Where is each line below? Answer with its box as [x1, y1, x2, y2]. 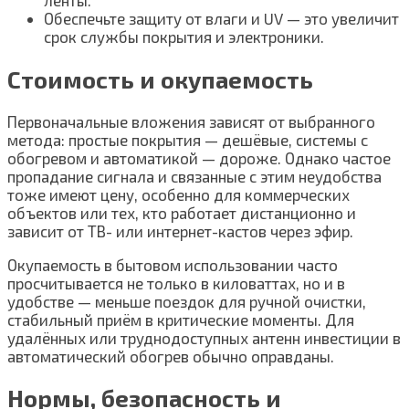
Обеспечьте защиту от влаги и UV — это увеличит [44, 9, 399, 28]
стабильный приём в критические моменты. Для [7, 309, 354, 329]
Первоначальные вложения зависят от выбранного [7, 111, 375, 131]
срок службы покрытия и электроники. [44, 27, 324, 47]
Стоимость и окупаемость [7, 65, 313, 93]
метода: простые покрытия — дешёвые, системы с [7, 130, 368, 149]
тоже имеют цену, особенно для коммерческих [7, 184, 350, 204]
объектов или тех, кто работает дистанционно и [7, 203, 356, 222]
